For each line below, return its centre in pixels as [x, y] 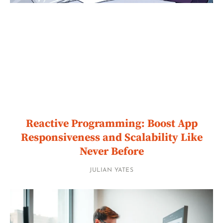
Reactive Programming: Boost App [111, 123]
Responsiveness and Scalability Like [111, 137]
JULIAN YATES [111, 170]
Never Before [111, 151]
